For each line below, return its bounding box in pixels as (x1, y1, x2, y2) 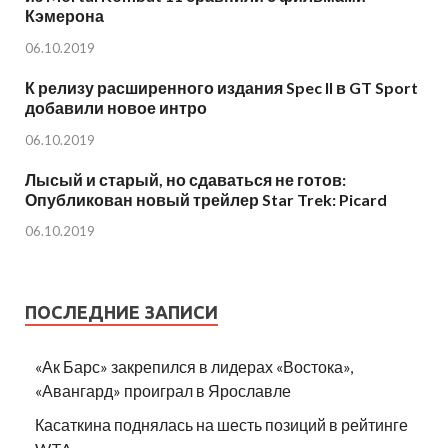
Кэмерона (25, 5, 104, 25)
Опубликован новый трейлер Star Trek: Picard (25, 189, 387, 209)
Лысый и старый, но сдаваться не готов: (25, 169, 346, 189)
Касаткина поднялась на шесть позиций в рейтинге (35, 415, 408, 435)
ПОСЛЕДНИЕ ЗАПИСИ (25, 302, 218, 323)
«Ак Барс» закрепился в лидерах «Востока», (35, 357, 353, 377)
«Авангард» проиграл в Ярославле (35, 381, 291, 401)
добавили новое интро (25, 97, 207, 117)
